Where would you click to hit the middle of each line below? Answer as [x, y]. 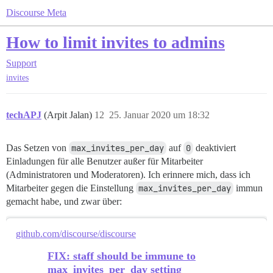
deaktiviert [214, 148]
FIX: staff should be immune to [122, 256]
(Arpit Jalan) [69, 115]
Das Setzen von [37, 148]
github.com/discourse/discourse [76, 234]
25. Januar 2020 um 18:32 [159, 115]
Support [21, 63]
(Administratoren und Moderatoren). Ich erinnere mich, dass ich [128, 175]
